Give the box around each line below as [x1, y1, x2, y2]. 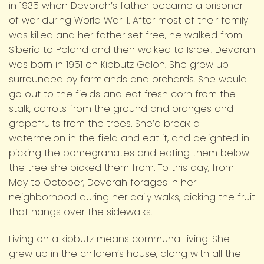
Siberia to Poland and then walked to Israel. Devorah [9, 42, 255, 57]
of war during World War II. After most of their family [9, 13, 248, 27]
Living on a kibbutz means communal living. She [9, 232, 230, 246]
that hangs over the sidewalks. [9, 204, 152, 219]
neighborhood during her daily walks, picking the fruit [9, 190, 255, 204]
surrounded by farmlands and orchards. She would [9, 72, 247, 86]
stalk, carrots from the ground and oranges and [9, 101, 233, 115]
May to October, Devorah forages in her [9, 175, 196, 189]
